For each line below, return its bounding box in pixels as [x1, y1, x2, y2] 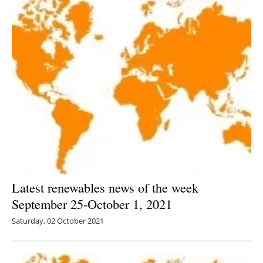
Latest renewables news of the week [12, 178, 198, 197]
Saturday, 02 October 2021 [12, 215, 104, 227]
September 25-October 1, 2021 [12, 195, 172, 213]
